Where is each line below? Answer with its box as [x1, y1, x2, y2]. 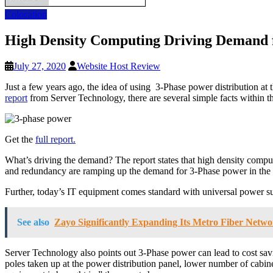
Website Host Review [77, 60, 160, 71]
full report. [35, 133, 76, 144]
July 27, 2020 [13, 60, 66, 71]
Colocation [5, 9, 47, 19]
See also [17, 216, 49, 227]
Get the [5, 133, 35, 144]
